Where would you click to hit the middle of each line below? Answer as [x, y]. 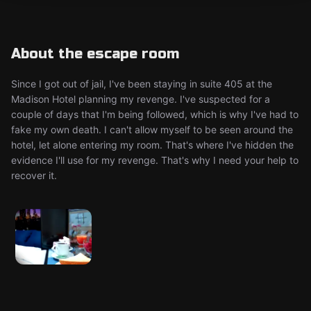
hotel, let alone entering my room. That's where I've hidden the [152, 145]
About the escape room [95, 54]
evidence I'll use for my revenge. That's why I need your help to [155, 160]
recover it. [34, 175]
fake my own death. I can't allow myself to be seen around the [152, 129]
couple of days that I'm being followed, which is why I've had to [155, 114]
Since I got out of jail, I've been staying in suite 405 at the [142, 84]
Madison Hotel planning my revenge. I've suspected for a [141, 99]
